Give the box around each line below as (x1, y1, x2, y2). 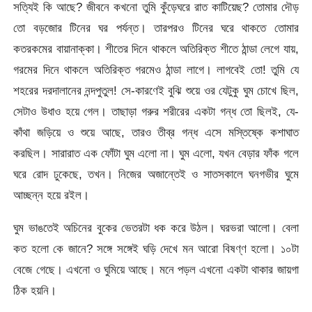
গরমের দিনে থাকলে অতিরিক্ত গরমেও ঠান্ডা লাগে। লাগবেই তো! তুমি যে (13, 63, 299, 77)
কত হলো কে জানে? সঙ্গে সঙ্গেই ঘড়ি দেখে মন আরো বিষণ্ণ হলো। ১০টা (13, 242, 299, 256)
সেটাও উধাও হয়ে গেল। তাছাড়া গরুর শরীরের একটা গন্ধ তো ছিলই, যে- (13, 104, 299, 119)
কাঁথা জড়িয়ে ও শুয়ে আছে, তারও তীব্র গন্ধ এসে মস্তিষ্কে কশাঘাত (13, 125, 299, 140)
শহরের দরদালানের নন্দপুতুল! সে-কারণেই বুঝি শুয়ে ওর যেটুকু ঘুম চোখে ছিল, (13, 84, 299, 98)
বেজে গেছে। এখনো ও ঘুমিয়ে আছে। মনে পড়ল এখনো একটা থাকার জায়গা (13, 263, 299, 277)
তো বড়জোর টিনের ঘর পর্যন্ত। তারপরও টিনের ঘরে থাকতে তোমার (13, 21, 299, 36)
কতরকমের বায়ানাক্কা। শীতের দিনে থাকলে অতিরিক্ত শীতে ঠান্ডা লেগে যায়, (13, 42, 299, 56)
